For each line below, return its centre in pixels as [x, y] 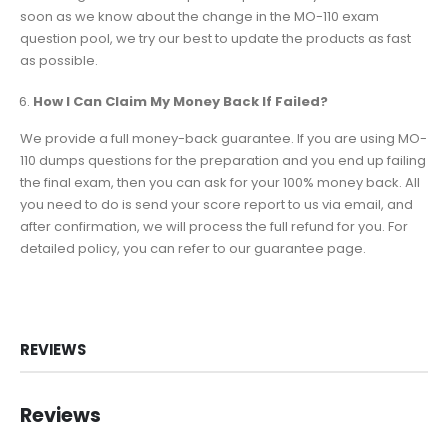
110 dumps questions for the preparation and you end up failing [223, 160]
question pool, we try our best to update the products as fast [215, 39]
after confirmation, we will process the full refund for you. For [214, 226]
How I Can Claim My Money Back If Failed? [180, 101]
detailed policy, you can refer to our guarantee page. [193, 248]
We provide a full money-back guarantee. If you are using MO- [223, 138]
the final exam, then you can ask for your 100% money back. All [220, 182]
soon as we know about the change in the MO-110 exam [199, 17]
